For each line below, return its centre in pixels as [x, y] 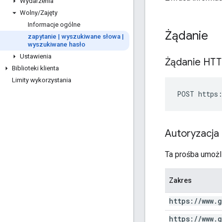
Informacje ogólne [54, 25]
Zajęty [49, 13]
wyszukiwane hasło [56, 44]
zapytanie [43, 36]
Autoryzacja [192, 133]
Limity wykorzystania [42, 80]
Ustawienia [36, 56]
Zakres [180, 180]
